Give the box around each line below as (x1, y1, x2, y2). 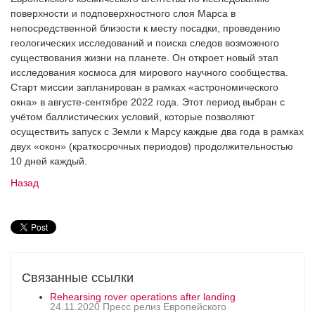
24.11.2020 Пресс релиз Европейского (50, 300, 226, 312)
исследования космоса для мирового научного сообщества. (11, 66, 288, 78)
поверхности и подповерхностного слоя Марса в (11, 7, 236, 19)
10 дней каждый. (11, 155, 87, 167)
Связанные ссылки (22, 270, 134, 285)
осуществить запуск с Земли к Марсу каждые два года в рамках (11, 125, 304, 137)
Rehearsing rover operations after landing (50, 290, 236, 302)
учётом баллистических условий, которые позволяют (11, 110, 255, 122)
